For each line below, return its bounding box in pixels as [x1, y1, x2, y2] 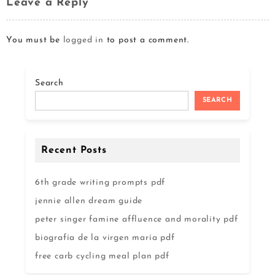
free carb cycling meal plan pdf [35, 251, 169, 261]
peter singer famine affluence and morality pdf [35, 214, 238, 224]
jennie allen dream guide [35, 196, 143, 206]
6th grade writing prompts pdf [35, 177, 166, 187]
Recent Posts [41, 145, 107, 155]
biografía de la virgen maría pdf [35, 233, 175, 242]
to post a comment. [103, 35, 190, 45]
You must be [6, 35, 63, 45]
